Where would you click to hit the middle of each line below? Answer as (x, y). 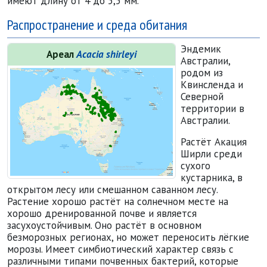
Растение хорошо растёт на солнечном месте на (118, 201)
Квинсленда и (212, 84)
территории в (212, 108)
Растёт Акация (213, 142)
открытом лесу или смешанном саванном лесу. (112, 189)
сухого (195, 165)
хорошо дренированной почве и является (102, 213)
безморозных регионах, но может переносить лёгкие (128, 237)
